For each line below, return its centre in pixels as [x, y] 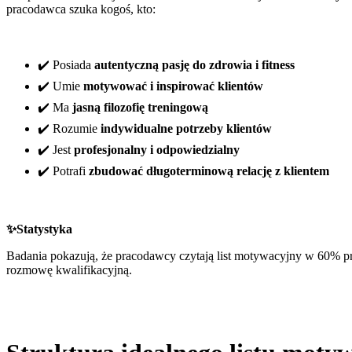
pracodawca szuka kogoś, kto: [81, 9]
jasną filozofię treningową [140, 107]
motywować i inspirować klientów [173, 86]
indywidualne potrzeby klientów [186, 128]
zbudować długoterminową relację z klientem [209, 170]
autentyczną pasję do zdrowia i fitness [194, 64]
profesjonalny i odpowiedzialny [157, 149]
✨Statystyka [39, 229]
